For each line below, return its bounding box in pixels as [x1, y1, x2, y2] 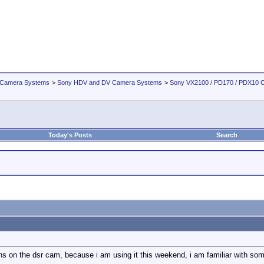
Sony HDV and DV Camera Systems [57, 79, 162, 86]
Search [216, 131, 237, 138]
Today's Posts [48, 131, 92, 138]
